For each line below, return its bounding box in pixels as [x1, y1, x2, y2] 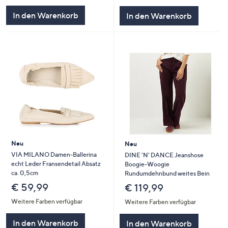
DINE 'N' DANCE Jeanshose [124, 151, 204, 159]
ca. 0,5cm [11, 169, 38, 177]
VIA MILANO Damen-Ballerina [11, 151, 97, 159]
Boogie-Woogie [124, 160, 169, 168]
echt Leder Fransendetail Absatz [11, 160, 101, 168]
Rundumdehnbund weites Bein [124, 169, 210, 178]
